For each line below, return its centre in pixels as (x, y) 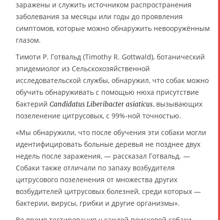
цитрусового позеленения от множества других (96, 179)
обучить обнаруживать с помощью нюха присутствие (107, 92)
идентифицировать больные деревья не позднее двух (108, 144)
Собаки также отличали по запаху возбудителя (95, 167)
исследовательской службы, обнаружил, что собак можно (112, 80)
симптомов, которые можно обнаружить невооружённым (113, 28)
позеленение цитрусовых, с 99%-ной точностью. (98, 115)
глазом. (28, 40)
